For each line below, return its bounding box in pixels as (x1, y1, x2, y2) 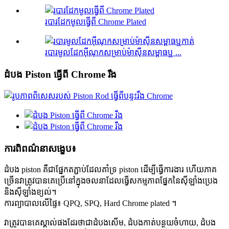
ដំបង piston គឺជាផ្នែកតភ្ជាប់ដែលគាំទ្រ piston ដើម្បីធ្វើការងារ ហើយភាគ (4, 165, 217, 174)
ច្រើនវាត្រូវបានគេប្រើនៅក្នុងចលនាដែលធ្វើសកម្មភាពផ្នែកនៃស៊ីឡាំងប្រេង (4, 176, 218, 186)
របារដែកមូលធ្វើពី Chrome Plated (45, 17, 146, 27)
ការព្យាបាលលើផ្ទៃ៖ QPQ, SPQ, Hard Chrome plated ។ (4, 199, 176, 208)
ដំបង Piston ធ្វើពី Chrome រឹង (4, 69, 117, 80)
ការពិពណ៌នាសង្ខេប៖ (4, 143, 76, 154)
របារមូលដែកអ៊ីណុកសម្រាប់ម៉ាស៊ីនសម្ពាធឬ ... (45, 48, 181, 57)
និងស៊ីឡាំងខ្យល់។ (4, 188, 56, 197)
